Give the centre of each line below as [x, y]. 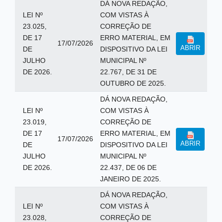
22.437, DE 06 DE [128, 167]
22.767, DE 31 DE [128, 72]
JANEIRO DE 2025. [130, 179]
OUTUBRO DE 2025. [133, 83]
